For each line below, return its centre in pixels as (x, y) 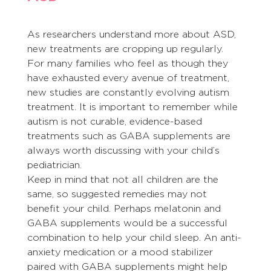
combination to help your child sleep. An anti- (134, 238)
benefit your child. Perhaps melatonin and (125, 209)
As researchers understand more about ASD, (133, 34)
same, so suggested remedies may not (118, 194)
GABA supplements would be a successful (129, 223)
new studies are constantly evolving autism (129, 93)
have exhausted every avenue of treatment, (129, 78)
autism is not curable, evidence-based (116, 122)
